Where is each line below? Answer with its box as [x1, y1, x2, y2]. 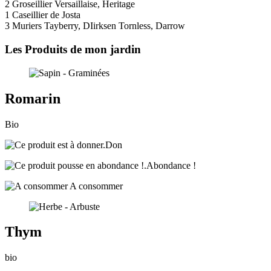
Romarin [5, 90, 60, 106]
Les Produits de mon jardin [5, 42, 141, 56]
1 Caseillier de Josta [5, 10, 80, 21]
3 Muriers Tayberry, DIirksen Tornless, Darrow [5, 21, 185, 31]
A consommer [68, 180, 123, 191]
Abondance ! [146, 160, 196, 171]
